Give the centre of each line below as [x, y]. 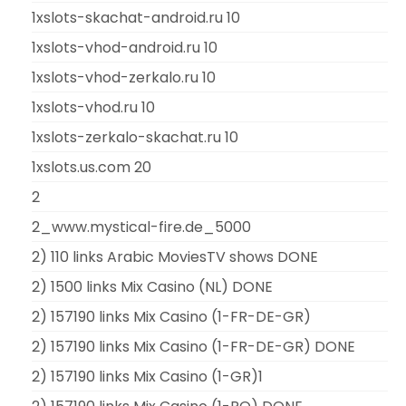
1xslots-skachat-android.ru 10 [136, 17]
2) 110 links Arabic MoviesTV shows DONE [175, 256]
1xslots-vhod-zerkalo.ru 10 [124, 77]
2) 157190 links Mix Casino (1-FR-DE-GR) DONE [193, 346]
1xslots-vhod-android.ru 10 [125, 47]
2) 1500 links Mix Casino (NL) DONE [152, 286]
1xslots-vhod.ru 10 [93, 107]
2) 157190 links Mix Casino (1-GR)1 [147, 376]
